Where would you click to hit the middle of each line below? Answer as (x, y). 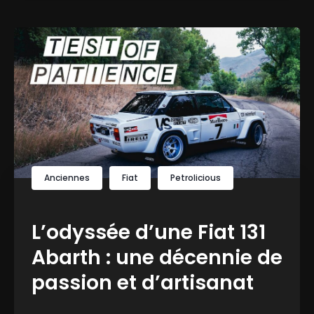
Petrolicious (196, 177)
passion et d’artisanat (143, 282)
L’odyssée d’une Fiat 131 (149, 232)
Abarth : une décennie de (157, 257)
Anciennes (67, 177)
